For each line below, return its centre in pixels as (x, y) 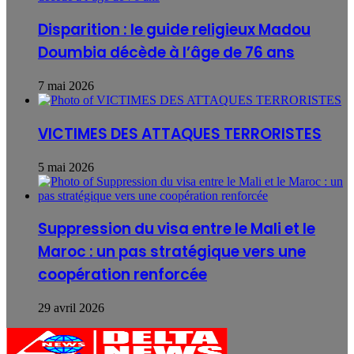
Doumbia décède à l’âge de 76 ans (166, 53)
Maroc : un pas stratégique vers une (172, 252)
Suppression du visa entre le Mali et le (177, 229)
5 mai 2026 (66, 167)
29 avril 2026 (71, 308)
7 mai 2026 (66, 86)
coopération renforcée (122, 275)
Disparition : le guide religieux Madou (174, 30)
